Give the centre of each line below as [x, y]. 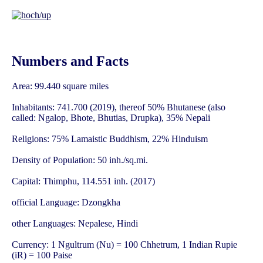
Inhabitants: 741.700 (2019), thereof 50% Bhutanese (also [119, 107]
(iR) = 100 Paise [42, 255]
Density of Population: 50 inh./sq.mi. [80, 160]
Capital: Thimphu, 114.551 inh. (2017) [83, 181]
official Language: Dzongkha [66, 203]
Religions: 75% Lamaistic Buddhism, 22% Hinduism [110, 139]
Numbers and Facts [70, 61]
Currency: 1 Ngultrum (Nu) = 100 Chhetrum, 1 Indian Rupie [124, 245]
